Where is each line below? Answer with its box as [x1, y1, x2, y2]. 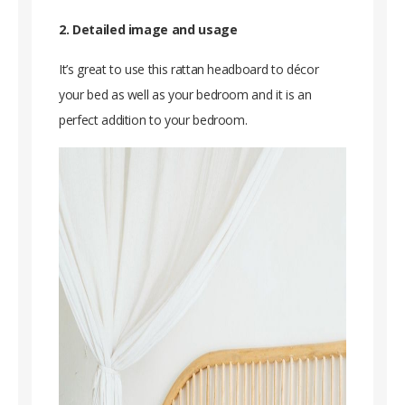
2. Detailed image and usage [59, 20, 238, 38]
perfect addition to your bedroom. [59, 110, 248, 128]
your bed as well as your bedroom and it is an [59, 85, 312, 103]
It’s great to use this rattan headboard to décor [59, 60, 319, 78]
